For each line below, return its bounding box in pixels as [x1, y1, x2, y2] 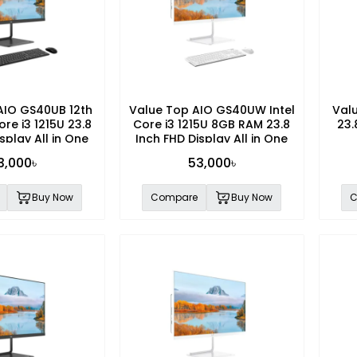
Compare [151, 190, 198, 204]
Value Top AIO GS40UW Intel [128, 101, 295, 118]
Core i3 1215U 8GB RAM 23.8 [133, 116, 291, 132]
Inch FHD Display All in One [135, 130, 288, 147]
